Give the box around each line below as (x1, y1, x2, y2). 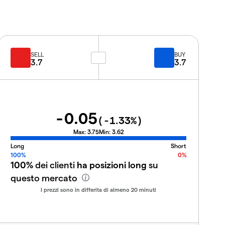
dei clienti (33, 159, 77, 170)
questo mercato (11, 172, 79, 183)
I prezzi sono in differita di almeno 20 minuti (41, 186, 156, 193)
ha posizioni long (77, 159, 147, 170)
